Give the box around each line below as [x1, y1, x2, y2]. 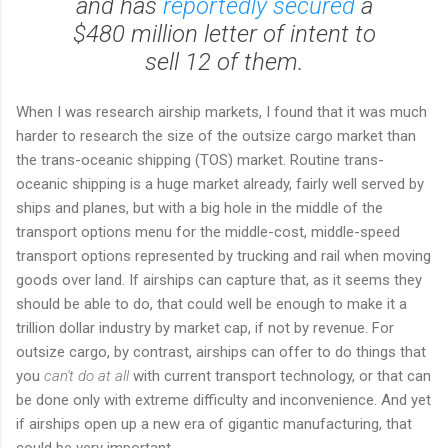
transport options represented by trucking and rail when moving [16, 246, 431, 265]
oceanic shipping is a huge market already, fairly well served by [16, 174, 424, 193]
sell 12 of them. [144, 47, 304, 76]
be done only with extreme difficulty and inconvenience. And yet [16, 390, 431, 409]
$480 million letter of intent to [72, 19, 376, 48]
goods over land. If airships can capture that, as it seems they [16, 270, 422, 289]
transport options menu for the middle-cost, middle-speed [16, 222, 400, 241]
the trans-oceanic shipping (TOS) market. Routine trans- [16, 150, 384, 169]
